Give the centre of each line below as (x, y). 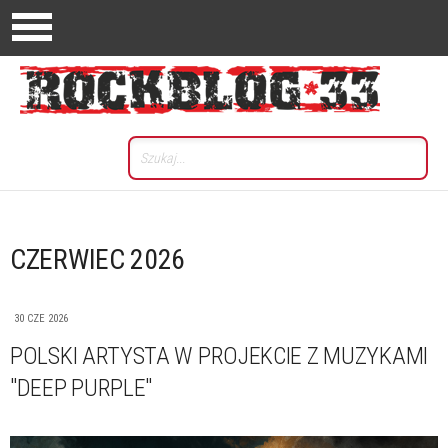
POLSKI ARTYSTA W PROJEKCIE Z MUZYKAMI (219, 356)
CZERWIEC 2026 (98, 259)
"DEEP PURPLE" (81, 388)
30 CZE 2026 (41, 318)
